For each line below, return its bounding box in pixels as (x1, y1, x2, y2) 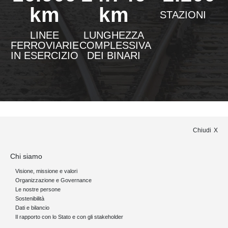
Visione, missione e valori (15, 168, 77, 174)
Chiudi (193, 127, 211, 134)
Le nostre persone (15, 186, 61, 192)
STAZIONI (160, 9, 207, 20)
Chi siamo (10, 152, 42, 160)
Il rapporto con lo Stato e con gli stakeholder (15, 214, 123, 220)
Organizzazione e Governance (15, 177, 92, 183)
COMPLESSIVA (79, 40, 151, 51)
